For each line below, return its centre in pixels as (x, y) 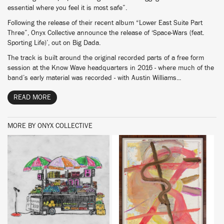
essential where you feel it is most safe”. (67, 8)
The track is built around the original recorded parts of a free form (106, 58)
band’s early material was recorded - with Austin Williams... (94, 78)
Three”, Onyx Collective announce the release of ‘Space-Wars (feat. (106, 33)
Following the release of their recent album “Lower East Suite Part (105, 23)
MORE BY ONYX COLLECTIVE (50, 126)
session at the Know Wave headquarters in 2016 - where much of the (111, 68)
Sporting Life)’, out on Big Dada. (54, 43)
